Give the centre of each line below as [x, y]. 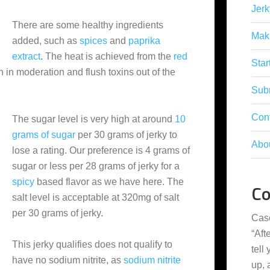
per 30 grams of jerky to [126, 135]
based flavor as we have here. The [109, 182]
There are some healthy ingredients [88, 25]
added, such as [46, 41]
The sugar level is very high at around [93, 119]
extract [26, 56]
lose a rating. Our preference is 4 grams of [101, 150]
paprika [144, 41]
